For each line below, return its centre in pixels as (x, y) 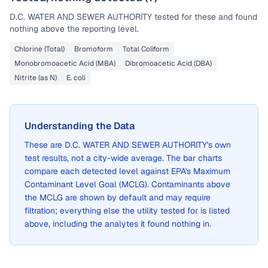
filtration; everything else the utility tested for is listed (127, 211)
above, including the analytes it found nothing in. (118, 224)
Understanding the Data (80, 126)
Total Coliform (146, 49)
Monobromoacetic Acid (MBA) (65, 63)
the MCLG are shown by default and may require (118, 197)
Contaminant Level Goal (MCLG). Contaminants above (127, 184)
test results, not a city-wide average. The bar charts (123, 158)
